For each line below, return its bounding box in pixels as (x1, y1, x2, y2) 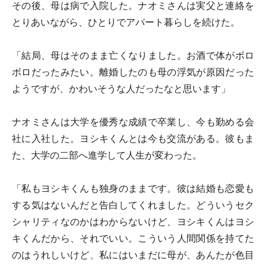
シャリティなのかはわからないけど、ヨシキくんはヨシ (12, 216, 254, 227)
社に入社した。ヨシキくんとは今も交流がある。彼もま (12, 133, 254, 144)
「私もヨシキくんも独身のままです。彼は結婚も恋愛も (12, 183, 254, 194)
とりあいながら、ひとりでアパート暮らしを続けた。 (12, 17, 240, 28)
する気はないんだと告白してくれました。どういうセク (12, 199, 254, 211)
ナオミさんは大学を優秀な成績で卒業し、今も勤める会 (12, 116, 254, 128)
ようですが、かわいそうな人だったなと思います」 (12, 83, 230, 94)
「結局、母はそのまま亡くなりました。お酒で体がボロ (12, 50, 254, 61)
